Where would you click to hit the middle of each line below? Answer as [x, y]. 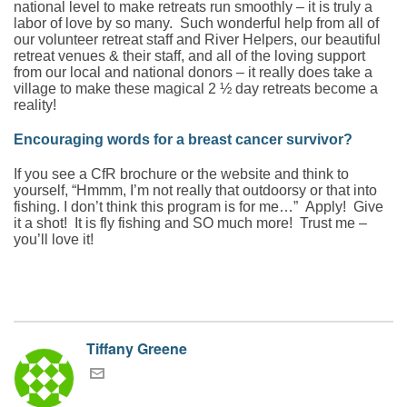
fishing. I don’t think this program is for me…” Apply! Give [199, 206]
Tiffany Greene [137, 348]
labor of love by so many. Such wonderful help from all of [196, 23]
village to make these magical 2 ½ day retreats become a [196, 88]
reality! [35, 104]
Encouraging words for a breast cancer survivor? [183, 139]
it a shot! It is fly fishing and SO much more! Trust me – [190, 223]
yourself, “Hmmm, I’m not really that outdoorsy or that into [195, 190]
